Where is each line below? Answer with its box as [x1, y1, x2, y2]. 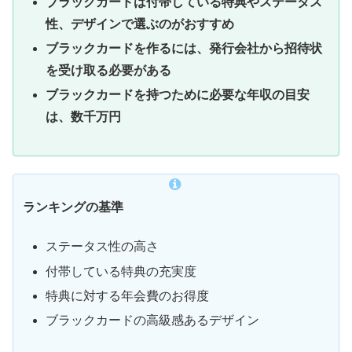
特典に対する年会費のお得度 [46, 288, 210, 302]
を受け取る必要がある [46, 64, 172, 78]
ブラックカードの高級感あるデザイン [46, 313, 260, 328]
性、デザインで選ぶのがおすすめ [46, 16, 235, 31]
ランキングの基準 [23, 200, 123, 214]
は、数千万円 [46, 110, 122, 124]
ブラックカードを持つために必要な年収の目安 [46, 88, 310, 102]
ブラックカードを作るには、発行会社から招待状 [46, 42, 323, 56]
